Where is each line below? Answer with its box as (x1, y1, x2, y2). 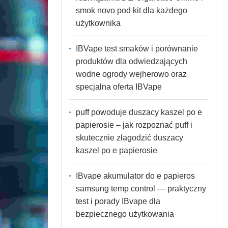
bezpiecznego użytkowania (75, 209, 174, 218)
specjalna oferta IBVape (75, 82, 162, 91)
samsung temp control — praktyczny (75, 184, 206, 193)
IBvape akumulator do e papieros (75, 171, 195, 180)
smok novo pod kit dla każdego (75, 6, 187, 15)
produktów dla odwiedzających (75, 56, 187, 66)
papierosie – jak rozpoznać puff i (75, 120, 192, 129)
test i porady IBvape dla (75, 196, 160, 206)
